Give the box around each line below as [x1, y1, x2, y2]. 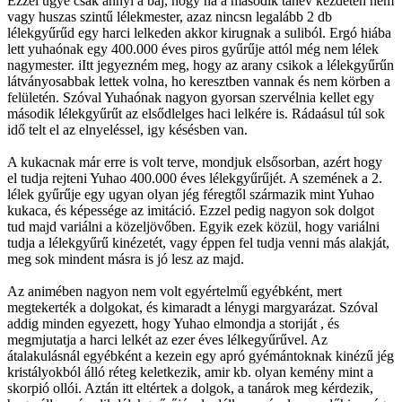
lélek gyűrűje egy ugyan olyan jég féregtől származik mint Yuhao [7, 186, 374, 202]
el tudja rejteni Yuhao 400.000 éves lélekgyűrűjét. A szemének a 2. [7, 170, 382, 186]
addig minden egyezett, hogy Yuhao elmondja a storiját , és [7, 315, 339, 331]
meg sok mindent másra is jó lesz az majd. [7, 250, 244, 267]
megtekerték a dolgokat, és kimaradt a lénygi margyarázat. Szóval [7, 299, 378, 315]
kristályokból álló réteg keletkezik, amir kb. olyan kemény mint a [7, 363, 373, 380]
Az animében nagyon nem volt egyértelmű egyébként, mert [7, 283, 342, 299]
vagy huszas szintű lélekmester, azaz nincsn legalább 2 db [7, 8, 332, 24]
